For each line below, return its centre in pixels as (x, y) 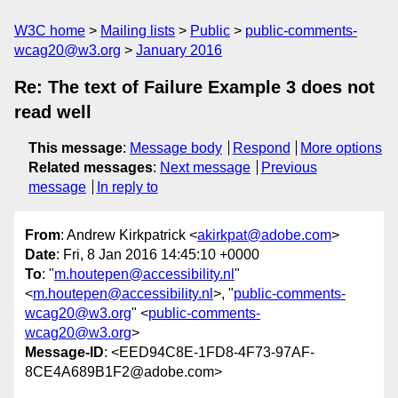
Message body (176, 148)
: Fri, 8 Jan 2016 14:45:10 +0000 (158, 255)
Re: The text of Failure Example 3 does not (195, 87)
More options (342, 148)
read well (53, 112)
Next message (205, 167)
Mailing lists (138, 31)
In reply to (127, 187)
